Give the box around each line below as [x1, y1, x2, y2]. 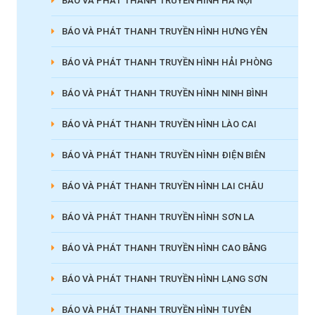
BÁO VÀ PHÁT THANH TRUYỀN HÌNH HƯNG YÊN [61, 26, 267, 37]
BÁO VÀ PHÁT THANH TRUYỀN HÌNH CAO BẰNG [61, 243, 266, 254]
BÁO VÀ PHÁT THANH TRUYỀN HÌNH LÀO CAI [61, 119, 257, 130]
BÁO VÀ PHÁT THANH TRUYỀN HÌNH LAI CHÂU [61, 181, 264, 192]
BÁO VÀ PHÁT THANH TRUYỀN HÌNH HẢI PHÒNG [61, 57, 272, 68]
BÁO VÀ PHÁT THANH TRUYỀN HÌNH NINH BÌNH [61, 88, 268, 99]
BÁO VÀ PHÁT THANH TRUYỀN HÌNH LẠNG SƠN [61, 274, 267, 285]
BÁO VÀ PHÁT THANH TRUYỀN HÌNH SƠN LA [61, 212, 255, 223]
